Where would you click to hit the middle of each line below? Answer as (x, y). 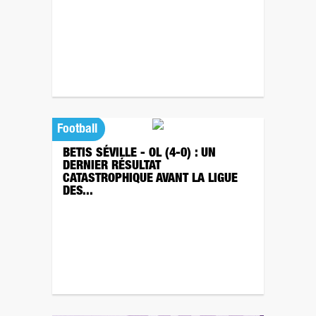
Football (77, 130)
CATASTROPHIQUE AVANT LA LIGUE (150, 179)
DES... (78, 192)
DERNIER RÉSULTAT (112, 166)
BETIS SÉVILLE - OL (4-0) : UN (139, 154)
